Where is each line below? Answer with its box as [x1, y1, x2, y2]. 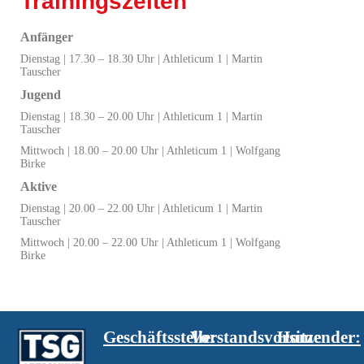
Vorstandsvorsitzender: [190, 327, 361, 347]
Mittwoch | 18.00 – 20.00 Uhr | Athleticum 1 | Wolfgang [20, 144, 280, 157]
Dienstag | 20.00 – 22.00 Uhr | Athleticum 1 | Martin [20, 201, 262, 214]
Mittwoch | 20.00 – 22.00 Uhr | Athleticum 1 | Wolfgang [20, 236, 280, 249]
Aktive [20, 178, 57, 194]
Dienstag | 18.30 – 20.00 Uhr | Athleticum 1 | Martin [20, 110, 262, 123]
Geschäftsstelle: [103, 327, 216, 347]
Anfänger [20, 28, 73, 45]
